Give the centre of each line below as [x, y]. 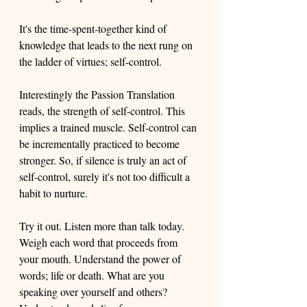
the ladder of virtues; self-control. [92, 61]
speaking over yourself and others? [95, 292]
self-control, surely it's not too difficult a [106, 176]
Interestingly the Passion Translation [98, 94]
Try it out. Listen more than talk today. [103, 226]
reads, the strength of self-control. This [103, 111]
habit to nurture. [55, 193]
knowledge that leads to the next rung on [107, 45]
